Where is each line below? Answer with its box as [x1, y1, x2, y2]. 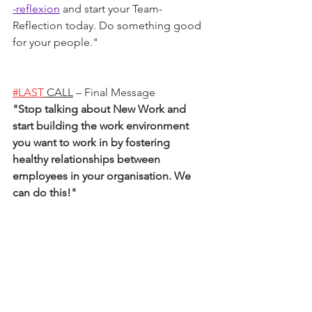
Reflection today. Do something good [13, 19, 204, 33]
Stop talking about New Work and [18, 102, 189, 116]
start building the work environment [13, 119, 192, 133]
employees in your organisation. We [13, 169, 194, 183]
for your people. [13, 36, 93, 49]
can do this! [13, 186, 71, 200]
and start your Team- [60, 2, 162, 16]
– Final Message [73, 86, 155, 100]
